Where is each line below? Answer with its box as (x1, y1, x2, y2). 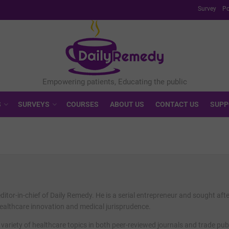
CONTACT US (155, 100, 199, 108)
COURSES (66, 100, 99, 108)
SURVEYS (17, 100, 50, 108)
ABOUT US (109, 100, 144, 108)
